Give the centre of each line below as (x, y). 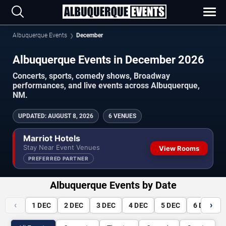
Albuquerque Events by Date (113, 185)
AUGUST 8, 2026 (71, 116)
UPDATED (32, 116)
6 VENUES (122, 116)
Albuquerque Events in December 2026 (191, 60)
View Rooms (179, 149)
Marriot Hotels (52, 138)
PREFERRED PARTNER (59, 158)
